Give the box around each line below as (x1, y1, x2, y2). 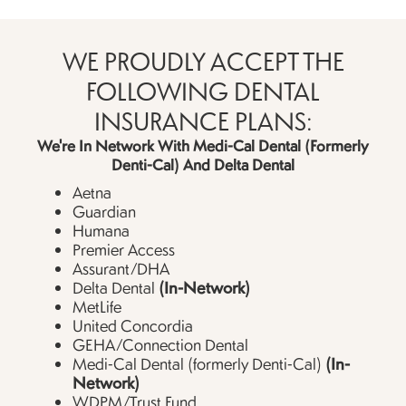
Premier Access (72, 239, 175, 259)
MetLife (72, 296, 121, 316)
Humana (72, 220, 133, 240)
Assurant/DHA (72, 258, 169, 278)
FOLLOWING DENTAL (86, 74, 320, 107)
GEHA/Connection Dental (72, 334, 252, 354)
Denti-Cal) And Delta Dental (111, 154, 295, 174)
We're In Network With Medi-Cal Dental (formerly (37, 135, 369, 155)
